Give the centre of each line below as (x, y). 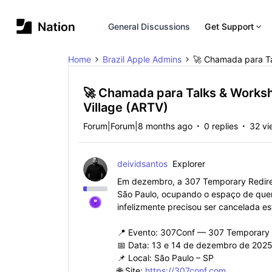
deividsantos (142, 164)
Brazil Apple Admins (142, 59)
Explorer (189, 164)
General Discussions (149, 26)
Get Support (229, 26)
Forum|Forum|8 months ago (138, 126)
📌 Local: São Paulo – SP (165, 258)
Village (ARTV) (126, 107)
